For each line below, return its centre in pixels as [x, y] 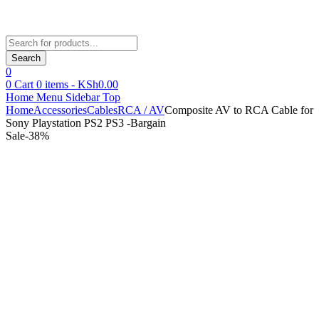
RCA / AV [141, 110]
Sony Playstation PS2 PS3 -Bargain [86, 123]
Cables [102, 110]
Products [25, 41]
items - [60, 84]
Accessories [60, 110]
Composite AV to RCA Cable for [239, 110]
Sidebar [83, 97]
